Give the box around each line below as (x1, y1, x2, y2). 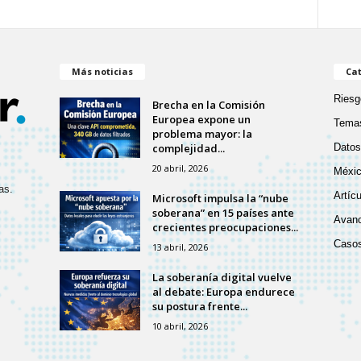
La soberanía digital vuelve (151, 269, 292, 284)
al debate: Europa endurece (151, 284, 295, 299)
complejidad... (151, 140, 225, 156)
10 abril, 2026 (151, 319, 208, 332)
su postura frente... (151, 298, 247, 313)
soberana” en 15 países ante (151, 205, 294, 220)
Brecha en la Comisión (151, 97, 265, 112)
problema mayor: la (151, 126, 252, 141)
